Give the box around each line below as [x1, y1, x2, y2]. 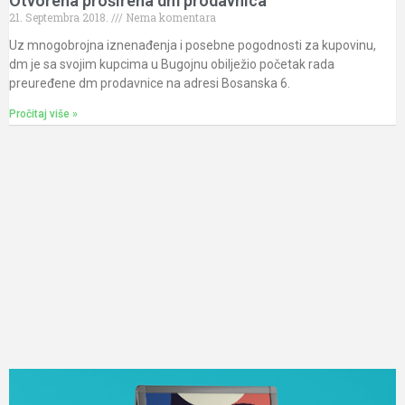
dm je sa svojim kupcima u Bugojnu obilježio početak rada [9, 57, 334, 72]
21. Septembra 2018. [9, 10, 111, 25]
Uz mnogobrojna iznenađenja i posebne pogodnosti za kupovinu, [9, 38, 376, 53]
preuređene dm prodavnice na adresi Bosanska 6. [9, 76, 290, 91]
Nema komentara [123, 10, 216, 25]
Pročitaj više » [9, 108, 78, 121]
